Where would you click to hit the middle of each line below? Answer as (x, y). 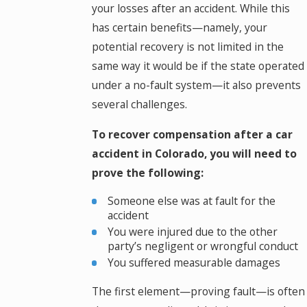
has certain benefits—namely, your (179, 28)
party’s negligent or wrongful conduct (203, 246)
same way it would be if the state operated (198, 66)
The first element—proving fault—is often (198, 292)
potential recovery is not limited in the (187, 47)
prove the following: (147, 172)
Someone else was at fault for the (192, 200)
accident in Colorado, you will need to (194, 153)
